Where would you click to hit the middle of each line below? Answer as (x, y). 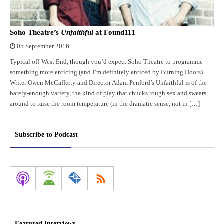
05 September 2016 (43, 46)
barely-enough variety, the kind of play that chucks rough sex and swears (108, 93)
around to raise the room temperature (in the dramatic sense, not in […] (105, 104)
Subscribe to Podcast (46, 135)
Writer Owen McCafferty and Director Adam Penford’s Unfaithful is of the (108, 83)
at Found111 (114, 32)
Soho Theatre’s (35, 32)
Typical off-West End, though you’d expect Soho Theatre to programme (106, 62)
